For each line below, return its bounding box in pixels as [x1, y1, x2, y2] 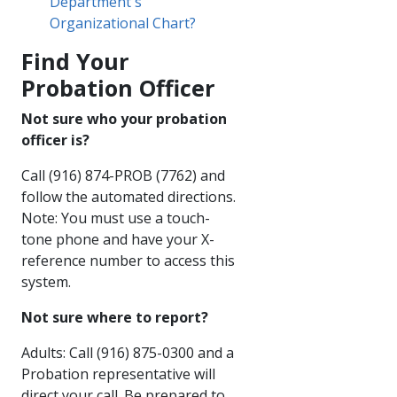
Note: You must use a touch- [21, 207, 210, 228]
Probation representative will [21, 363, 215, 384]
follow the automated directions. [21, 186, 236, 206]
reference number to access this [21, 250, 235, 270]
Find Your [21, 45, 129, 76]
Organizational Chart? [50, 12, 196, 33]
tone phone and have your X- [21, 229, 214, 249]
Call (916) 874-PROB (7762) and [21, 165, 225, 185]
